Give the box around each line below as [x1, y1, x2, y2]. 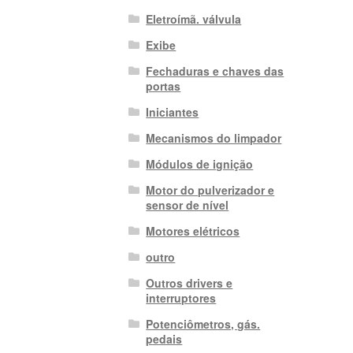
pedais [146, 330, 183, 347]
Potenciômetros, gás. [146, 315, 261, 332]
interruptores [146, 289, 217, 306]
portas [146, 77, 181, 94]
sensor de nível [146, 196, 229, 213]
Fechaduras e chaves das [146, 62, 284, 79]
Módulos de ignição [146, 155, 254, 172]
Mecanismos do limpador [146, 129, 282, 146]
